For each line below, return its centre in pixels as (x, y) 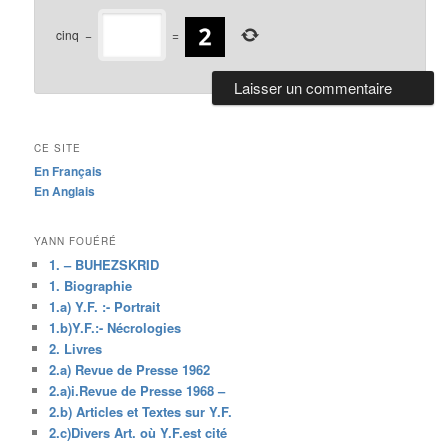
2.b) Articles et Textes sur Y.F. (141, 411)
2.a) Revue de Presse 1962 (130, 369)
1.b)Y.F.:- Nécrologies (115, 327)
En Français (68, 171)
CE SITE (58, 148)
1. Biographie (91, 285)
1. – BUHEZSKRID (104, 264)
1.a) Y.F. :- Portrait (105, 306)
